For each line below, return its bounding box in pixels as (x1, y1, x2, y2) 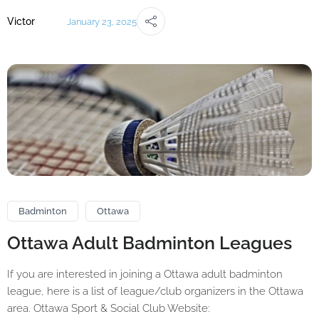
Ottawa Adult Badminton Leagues (7, 231, 292, 253)
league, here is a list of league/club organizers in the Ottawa (7, 284, 303, 298)
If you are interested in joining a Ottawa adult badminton (7, 267, 283, 281)
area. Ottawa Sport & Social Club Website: (7, 301, 210, 315)
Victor (7, 16, 35, 28)
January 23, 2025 (67, 16, 137, 27)
